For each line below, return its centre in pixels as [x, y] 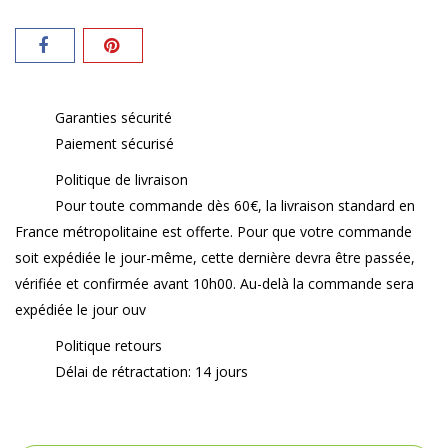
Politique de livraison [121, 179]
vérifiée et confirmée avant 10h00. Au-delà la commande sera [214, 283]
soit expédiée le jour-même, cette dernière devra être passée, [215, 257]
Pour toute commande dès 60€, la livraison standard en [235, 205]
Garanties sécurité [113, 117]
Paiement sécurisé [114, 143]
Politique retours [108, 345]
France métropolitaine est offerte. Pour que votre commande [213, 231]
